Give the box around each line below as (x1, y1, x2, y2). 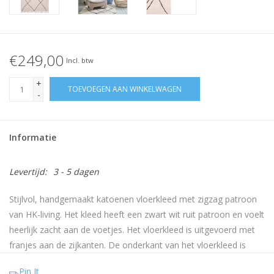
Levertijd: (9, 166, 47, 178)
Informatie (9, 131, 56, 144)
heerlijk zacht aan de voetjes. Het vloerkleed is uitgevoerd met (9, 224, 255, 236)
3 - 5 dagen (53, 166, 99, 178)
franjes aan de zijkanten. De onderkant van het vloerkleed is (9, 239, 246, 251)
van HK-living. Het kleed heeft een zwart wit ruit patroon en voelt (9, 209, 264, 221)
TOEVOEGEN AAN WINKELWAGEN (68, 84, 182, 95)
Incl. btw (66, 55, 94, 65)
